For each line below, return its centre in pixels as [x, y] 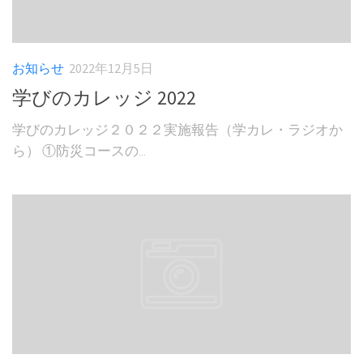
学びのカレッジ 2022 [104, 97]
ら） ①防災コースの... [79, 151]
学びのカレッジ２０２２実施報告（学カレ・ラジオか [177, 130]
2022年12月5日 [111, 68]
